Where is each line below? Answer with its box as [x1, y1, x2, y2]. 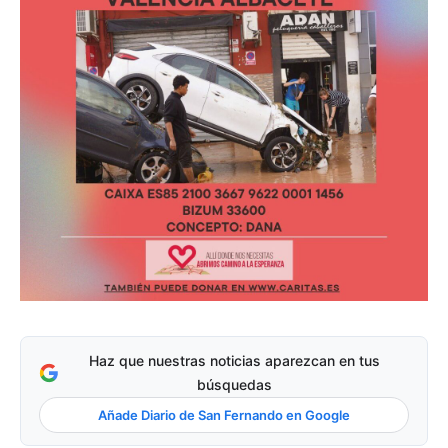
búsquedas [196, 375, 272, 393]
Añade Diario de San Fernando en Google [98, 406, 350, 423]
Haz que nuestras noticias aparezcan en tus [88, 351, 380, 369]
